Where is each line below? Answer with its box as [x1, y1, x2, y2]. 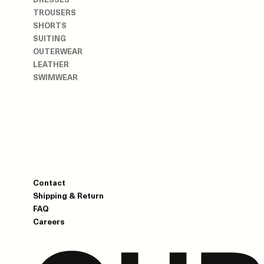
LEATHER [33, 58, 69, 70]
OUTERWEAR [33, 45, 82, 57]
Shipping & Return [33, 189, 104, 202]
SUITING [33, 32, 66, 44]
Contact [33, 176, 65, 189]
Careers [33, 214, 65, 227]
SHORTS [33, 19, 67, 31]
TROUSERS [33, 6, 76, 18]
